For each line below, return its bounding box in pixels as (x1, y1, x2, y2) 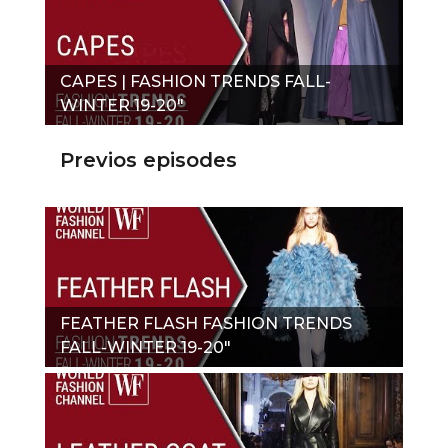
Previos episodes (60, 147, 237, 172)
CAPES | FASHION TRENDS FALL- (60, 71, 331, 91)
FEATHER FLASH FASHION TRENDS (60, 313, 352, 333)
